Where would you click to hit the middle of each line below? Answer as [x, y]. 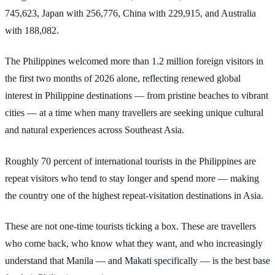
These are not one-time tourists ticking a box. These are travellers [130, 227]
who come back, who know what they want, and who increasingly [134, 244]
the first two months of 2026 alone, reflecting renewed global [123, 79]
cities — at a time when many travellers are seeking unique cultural [134, 113]
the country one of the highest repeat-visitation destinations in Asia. [134, 195]
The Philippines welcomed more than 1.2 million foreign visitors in [134, 61]
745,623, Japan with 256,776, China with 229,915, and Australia [130, 13]
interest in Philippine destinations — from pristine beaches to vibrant [137, 96]
